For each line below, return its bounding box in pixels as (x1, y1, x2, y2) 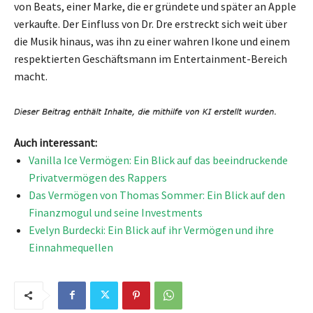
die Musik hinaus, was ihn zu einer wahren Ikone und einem (14, 34, 290, 49)
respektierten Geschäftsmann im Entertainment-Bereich (14, 52, 287, 66)
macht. (14, 69, 48, 84)
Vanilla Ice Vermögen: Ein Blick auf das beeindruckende (29, 152, 288, 167)
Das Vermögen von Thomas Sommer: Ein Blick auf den (29, 187, 285, 202)
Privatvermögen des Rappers (29, 170, 167, 184)
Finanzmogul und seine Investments (29, 205, 203, 219)
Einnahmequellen (29, 240, 113, 254)
